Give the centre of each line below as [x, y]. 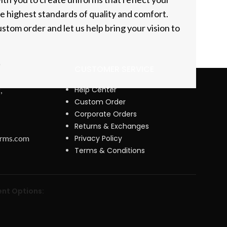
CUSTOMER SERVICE [115, 69]
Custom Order [100, 102]
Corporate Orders [106, 114]
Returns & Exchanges [112, 126]
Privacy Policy [99, 139]
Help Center [96, 90]
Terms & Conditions [110, 151]
